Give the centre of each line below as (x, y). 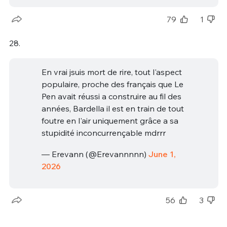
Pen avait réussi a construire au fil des (111, 96)
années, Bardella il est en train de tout (112, 108)
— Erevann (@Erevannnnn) (95, 154)
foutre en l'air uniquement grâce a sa (110, 120)
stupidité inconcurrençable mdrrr (103, 133)
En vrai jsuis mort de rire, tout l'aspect (111, 72)
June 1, (162, 154)
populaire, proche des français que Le (112, 84)
